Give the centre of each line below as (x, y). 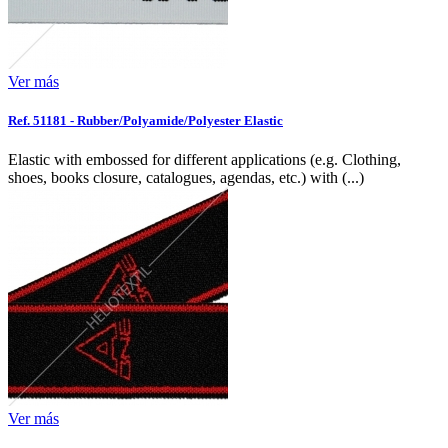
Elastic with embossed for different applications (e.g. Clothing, (204, 159)
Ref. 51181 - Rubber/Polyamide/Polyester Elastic (145, 120)
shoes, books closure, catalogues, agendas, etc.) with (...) (186, 177)
